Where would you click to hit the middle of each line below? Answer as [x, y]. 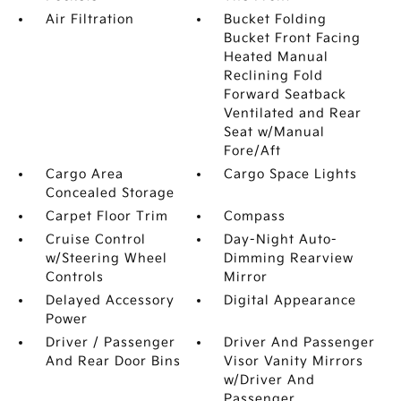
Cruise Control [95, 239]
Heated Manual [277, 57]
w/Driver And [270, 380]
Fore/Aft [253, 151]
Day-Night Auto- [281, 239]
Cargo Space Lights [291, 174]
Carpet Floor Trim [107, 216]
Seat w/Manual [275, 132]
